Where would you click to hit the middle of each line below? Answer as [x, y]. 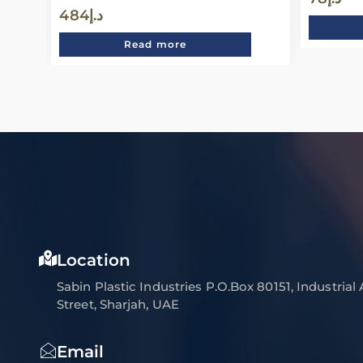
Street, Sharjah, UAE [118, 304]
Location [94, 260]
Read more [155, 45]
